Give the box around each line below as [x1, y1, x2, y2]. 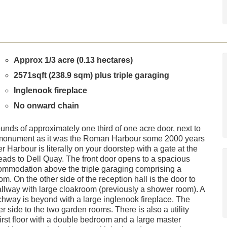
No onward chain [13, 101, 79, 110]
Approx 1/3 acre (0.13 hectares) [13, 56, 133, 64]
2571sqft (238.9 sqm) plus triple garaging [13, 71, 169, 80]
